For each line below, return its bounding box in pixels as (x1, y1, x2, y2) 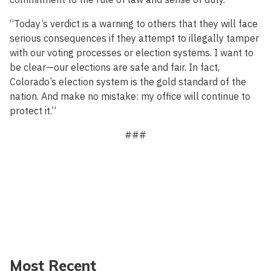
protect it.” (10, 105, 56, 117)
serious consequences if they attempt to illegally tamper (10, 32, 259, 45)
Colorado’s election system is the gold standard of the (10, 76, 246, 88)
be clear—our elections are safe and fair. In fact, (10, 61, 220, 74)
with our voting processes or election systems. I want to (10, 47, 253, 59)
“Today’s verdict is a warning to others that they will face (10, 18, 258, 30)
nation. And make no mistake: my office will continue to (10, 90, 250, 103)
